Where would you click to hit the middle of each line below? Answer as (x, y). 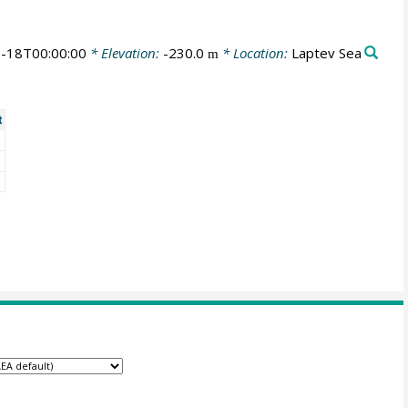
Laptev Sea (326, 53)
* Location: (255, 53)
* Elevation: (124, 53)
